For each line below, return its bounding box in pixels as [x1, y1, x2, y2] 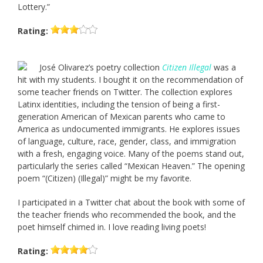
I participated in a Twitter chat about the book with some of [18, 197, 245, 208]
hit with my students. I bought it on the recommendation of [18, 74, 243, 86]
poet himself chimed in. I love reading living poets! [18, 221, 206, 233]
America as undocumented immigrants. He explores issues [18, 123, 240, 135]
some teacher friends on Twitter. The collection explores [18, 86, 232, 98]
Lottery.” [18, 1, 50, 13]
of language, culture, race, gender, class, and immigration [18, 136, 236, 147]
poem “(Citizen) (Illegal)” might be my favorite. [18, 173, 191, 184]
